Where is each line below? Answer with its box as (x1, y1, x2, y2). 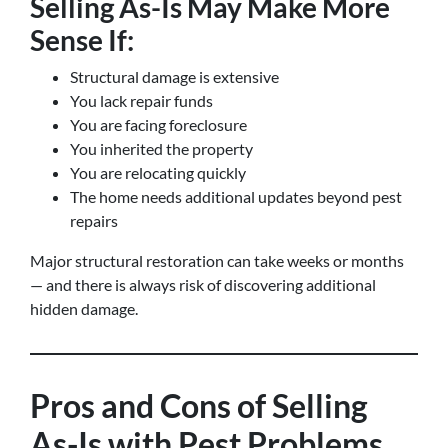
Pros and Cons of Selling (30, 386, 368, 425)
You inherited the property (70, 139, 253, 158)
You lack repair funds (70, 91, 213, 110)
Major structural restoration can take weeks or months (30, 251, 404, 270)
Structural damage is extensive (70, 67, 279, 86)
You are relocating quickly (70, 163, 246, 182)
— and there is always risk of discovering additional (30, 275, 376, 294)
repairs (70, 211, 118, 230)
